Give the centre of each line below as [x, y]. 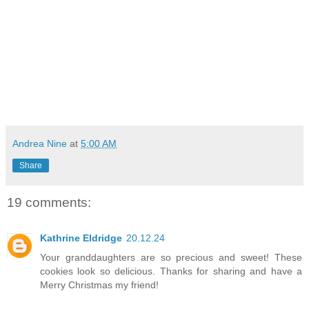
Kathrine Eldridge [81, 238]
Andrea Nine [40, 143]
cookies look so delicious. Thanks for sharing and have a [171, 271]
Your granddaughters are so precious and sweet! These [171, 258]
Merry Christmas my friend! [99, 285]
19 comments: [49, 202]
